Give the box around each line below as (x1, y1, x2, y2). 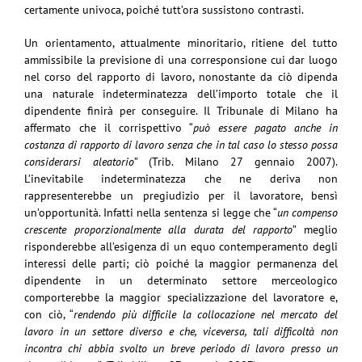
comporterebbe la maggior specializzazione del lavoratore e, (24, 289, 338, 305)
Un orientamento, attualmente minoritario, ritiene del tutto (24, 35, 338, 50)
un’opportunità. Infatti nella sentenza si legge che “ (24, 204, 277, 220)
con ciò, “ (24, 306, 74, 322)
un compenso (276, 204, 338, 220)
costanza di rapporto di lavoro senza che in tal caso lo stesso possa (24, 137, 338, 152)
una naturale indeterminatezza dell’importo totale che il (24, 86, 338, 101)
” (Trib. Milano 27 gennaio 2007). (133, 154, 338, 169)
